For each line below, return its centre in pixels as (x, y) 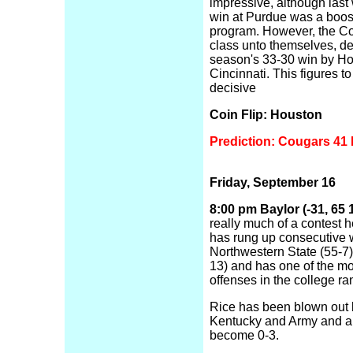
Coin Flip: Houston (266, 115)
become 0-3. (244, 335)
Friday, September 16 (273, 182)
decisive (233, 88)
